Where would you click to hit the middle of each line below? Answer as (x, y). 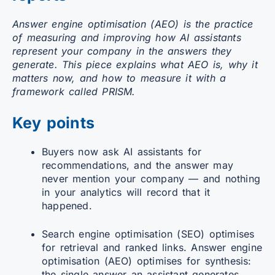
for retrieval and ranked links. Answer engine (152, 247)
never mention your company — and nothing (151, 178)
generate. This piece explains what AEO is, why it (135, 64)
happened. (67, 205)
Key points (53, 122)
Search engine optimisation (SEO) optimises (148, 234)
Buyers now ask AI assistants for (122, 151)
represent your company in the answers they (122, 51)
